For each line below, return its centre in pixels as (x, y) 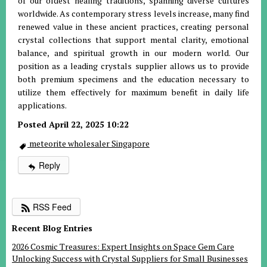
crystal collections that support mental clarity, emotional (133, 40)
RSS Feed (51, 207)
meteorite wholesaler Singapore (89, 144)
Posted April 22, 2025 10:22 (73, 125)
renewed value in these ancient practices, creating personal (133, 27)
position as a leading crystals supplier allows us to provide (133, 66)
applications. (42, 105)
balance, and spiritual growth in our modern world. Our (133, 53)
